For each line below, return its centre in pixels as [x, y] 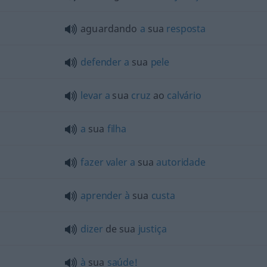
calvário [184, 95]
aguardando [110, 28]
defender [101, 62]
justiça [152, 229]
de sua [120, 229]
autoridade [181, 162]
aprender [101, 195]
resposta [186, 28]
